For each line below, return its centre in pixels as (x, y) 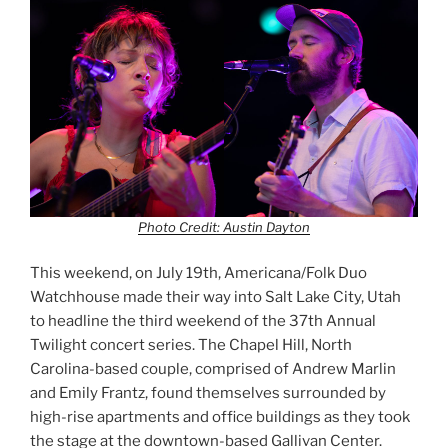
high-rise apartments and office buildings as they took (220, 416)
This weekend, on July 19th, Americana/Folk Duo (198, 272)
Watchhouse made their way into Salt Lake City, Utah (215, 296)
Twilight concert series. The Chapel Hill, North (191, 344)
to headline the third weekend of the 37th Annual (203, 320)
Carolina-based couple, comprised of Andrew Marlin (213, 368)
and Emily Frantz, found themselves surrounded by (208, 392)
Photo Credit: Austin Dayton (224, 227)
